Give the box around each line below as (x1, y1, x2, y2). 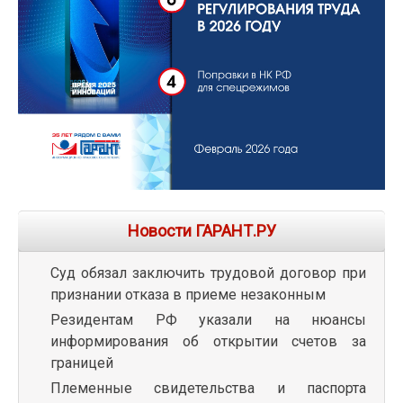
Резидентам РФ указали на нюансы (50, 310, 366, 328)
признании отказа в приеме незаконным (50, 285, 326, 303)
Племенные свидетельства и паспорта (50, 379, 366, 397)
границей (50, 354, 113, 372)
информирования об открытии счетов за (50, 332, 366, 350)
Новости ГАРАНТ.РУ (127, 220, 276, 240)
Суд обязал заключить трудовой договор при (50, 264, 366, 282)
